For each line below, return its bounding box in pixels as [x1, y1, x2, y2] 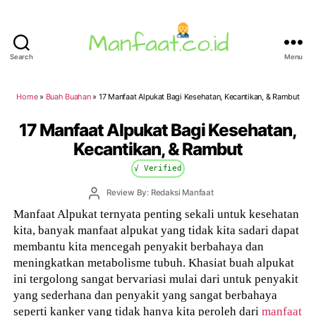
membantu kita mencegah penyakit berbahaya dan [13, 239, 265, 254]
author [93, 199, 119, 209]
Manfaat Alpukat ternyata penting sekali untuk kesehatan [13, 207, 300, 221]
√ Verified [134, 162, 182, 173]
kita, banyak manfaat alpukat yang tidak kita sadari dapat [13, 223, 300, 238]
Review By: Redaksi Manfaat [106, 188, 214, 198]
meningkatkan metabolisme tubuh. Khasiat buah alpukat [13, 255, 295, 270]
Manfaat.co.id [157, 61, 234, 77]
